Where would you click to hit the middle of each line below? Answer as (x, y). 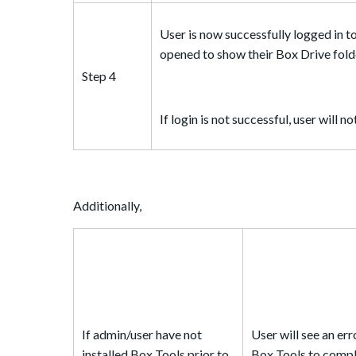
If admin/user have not (142, 334)
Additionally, (107, 205)
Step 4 (99, 75)
